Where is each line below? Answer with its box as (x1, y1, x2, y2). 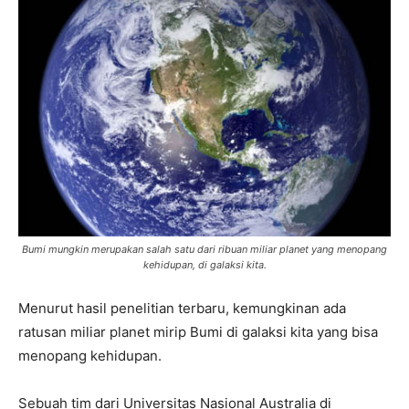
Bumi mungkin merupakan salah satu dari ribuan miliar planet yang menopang (22, 242, 387, 256)
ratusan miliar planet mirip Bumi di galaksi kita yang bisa (18, 322, 378, 341)
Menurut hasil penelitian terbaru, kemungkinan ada (18, 299, 346, 317)
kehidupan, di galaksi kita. (142, 257, 267, 271)
